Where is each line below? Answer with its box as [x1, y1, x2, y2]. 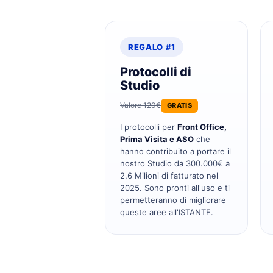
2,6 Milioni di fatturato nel [120, 170, 218, 180]
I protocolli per [120, 121, 177, 132]
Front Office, [177, 121, 227, 132]
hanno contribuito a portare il [120, 146, 231, 156]
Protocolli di [120, 65, 191, 79]
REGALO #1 [128, 42, 175, 52]
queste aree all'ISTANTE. [120, 207, 213, 217]
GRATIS [167, 101, 192, 110]
